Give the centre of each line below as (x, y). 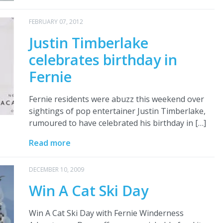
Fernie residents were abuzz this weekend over (116, 99)
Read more (50, 143)
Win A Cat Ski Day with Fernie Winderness (106, 213)
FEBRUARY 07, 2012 (56, 21)
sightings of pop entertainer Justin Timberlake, (117, 111)
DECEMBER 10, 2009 (56, 169)
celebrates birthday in (103, 59)
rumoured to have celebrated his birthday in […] (117, 123)
